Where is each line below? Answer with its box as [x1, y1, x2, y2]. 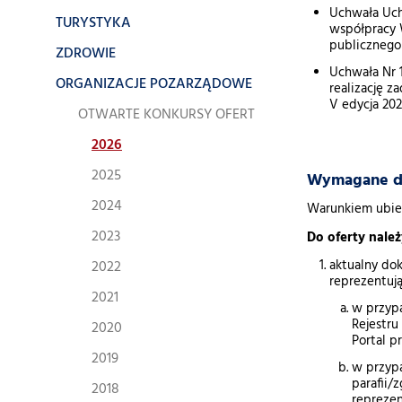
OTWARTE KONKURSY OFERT [78, 103, 255, 127]
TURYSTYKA [56, 12, 131, 35]
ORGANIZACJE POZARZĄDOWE [56, 73, 252, 96]
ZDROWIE [56, 42, 116, 66]
